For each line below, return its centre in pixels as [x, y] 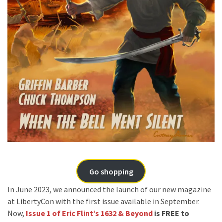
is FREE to [171, 213]
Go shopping [111, 171]
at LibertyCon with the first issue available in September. [104, 201]
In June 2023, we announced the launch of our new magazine [109, 190]
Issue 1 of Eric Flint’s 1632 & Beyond [89, 213]
